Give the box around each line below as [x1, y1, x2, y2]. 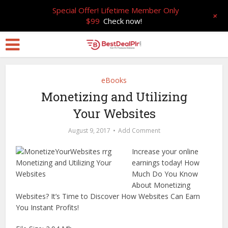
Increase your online [132, 147, 199, 156]
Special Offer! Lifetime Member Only [52, 5, 180, 15]
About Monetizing [132, 180, 191, 190]
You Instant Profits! [16, 203, 79, 212]
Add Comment [118, 126, 160, 135]
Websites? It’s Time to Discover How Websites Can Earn [16, 191, 201, 201]
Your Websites [72, 105, 156, 122]
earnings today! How [132, 158, 200, 167]
